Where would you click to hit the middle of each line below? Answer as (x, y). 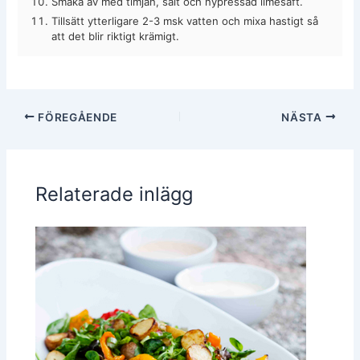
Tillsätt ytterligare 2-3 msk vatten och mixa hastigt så (185, 20)
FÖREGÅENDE (76, 117)
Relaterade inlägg (115, 194)
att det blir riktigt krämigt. (116, 36)
